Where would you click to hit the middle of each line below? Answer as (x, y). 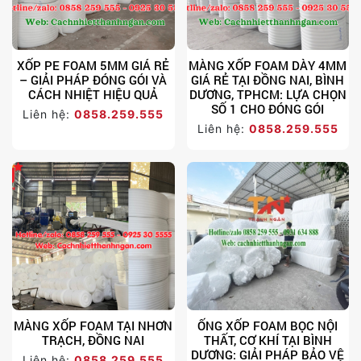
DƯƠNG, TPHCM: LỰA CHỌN (268, 94)
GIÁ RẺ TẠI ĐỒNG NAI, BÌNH (268, 79)
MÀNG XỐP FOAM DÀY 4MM (268, 65)
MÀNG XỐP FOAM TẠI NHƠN (93, 325)
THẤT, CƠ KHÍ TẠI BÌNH (268, 340)
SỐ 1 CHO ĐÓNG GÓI (268, 108)
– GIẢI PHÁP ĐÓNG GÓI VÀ (93, 79)
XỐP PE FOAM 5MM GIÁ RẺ (93, 65)
